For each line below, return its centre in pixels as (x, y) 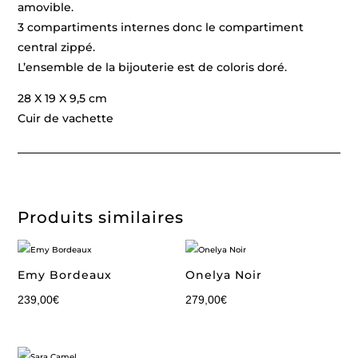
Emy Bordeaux (65, 275)
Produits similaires (101, 217)
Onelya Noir (224, 275)
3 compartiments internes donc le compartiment (161, 27)
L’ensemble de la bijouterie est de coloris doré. (153, 67)
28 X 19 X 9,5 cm (63, 98)
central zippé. (57, 47)
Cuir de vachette (66, 118)
